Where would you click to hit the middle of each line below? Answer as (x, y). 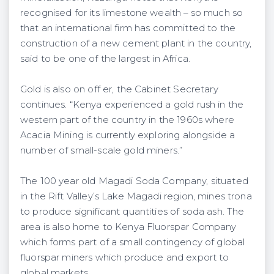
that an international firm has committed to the (128, 28)
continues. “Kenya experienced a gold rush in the (132, 104)
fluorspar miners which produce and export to (125, 257)
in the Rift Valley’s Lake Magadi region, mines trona (136, 196)
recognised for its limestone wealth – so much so (132, 13)
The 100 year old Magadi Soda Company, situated (134, 181)
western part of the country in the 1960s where (127, 120)
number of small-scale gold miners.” (102, 150)
